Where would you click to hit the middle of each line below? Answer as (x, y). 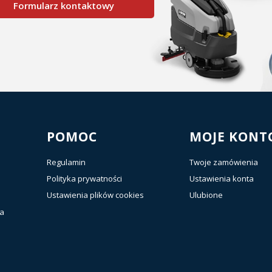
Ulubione (206, 195)
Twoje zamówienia (223, 162)
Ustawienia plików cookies (95, 195)
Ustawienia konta (221, 178)
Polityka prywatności (84, 178)
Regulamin (66, 162)
